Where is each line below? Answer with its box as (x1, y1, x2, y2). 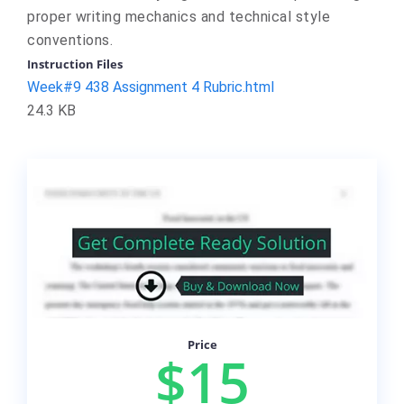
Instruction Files (27, 56, 123, 72)
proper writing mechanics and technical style (27, 8, 330, 25)
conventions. (27, 32, 113, 49)
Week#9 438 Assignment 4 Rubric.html (27, 78, 274, 96)
